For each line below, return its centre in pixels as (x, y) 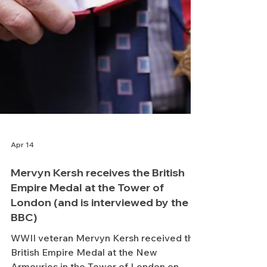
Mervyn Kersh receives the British (98, 196)
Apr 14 (22, 168)
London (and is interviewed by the (100, 226)
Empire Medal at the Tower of (87, 211)
